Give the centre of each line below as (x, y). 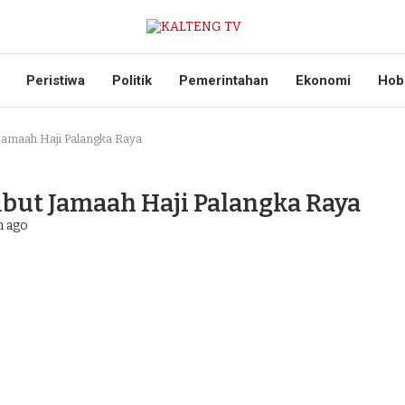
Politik (132, 80)
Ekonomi (323, 80)
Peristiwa (56, 80)
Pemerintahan (224, 80)
